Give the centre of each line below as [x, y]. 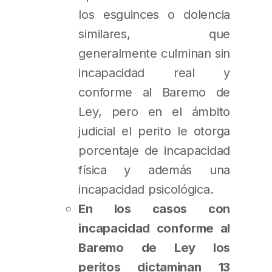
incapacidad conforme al [154, 228]
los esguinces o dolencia [154, 14]
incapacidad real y [154, 72]
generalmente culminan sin [154, 53]
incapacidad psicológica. [146, 189]
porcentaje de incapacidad [154, 150]
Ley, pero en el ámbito [154, 111]
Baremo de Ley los [154, 247]
